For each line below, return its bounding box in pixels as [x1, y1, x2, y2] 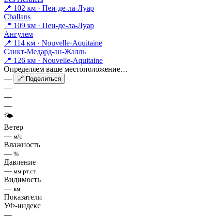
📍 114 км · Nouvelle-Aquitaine [4, 39, 102, 47]
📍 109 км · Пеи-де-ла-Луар [4, 21, 94, 30]
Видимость [4, 175, 41, 184]
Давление [4, 158, 36, 167]
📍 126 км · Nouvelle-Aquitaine [4, 56, 103, 65]
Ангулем [4, 30, 33, 39]
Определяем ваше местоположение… [4, 65, 128, 74]
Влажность [4, 140, 40, 149]
